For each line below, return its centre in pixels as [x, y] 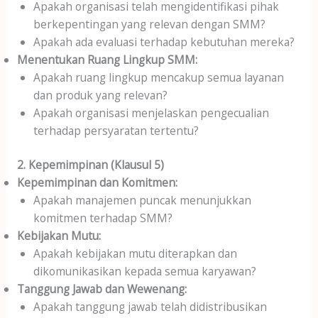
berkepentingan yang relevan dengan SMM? [150, 24]
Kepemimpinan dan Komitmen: [97, 183]
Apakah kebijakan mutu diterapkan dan [136, 254]
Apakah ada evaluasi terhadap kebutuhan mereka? [164, 42]
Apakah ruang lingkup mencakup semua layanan [159, 77]
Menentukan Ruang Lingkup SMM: [107, 59]
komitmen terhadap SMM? [103, 218]
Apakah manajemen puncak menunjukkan [143, 201]
